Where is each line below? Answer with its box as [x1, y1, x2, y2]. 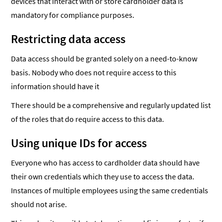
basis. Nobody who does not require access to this [11, 67, 177, 78]
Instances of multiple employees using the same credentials [11, 185, 209, 196]
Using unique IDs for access [11, 135, 147, 151]
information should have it [11, 81, 100, 92]
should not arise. [11, 199, 67, 210]
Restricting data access [11, 31, 126, 47]
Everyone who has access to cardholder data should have [11, 158, 200, 168]
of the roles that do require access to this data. [11, 114, 165, 124]
